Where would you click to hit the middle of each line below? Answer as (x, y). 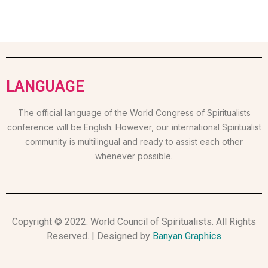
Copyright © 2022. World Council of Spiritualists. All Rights (134, 222)
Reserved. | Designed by (100, 236)
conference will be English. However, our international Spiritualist (134, 127)
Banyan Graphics (187, 236)
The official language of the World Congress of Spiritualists (134, 113)
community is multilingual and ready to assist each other (134, 142)
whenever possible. (134, 156)
